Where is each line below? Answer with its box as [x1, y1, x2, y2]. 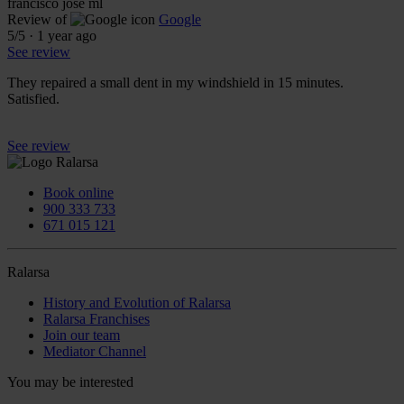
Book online [43, 184, 114, 200]
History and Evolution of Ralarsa [43, 294, 231, 310]
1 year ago [37, 27, 96, 43]
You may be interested [7, 373, 133, 390]
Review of [7, 11, 67, 27]
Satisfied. [7, 90, 60, 106]
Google [159, 11, 201, 27]
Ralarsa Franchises [43, 310, 150, 326]
